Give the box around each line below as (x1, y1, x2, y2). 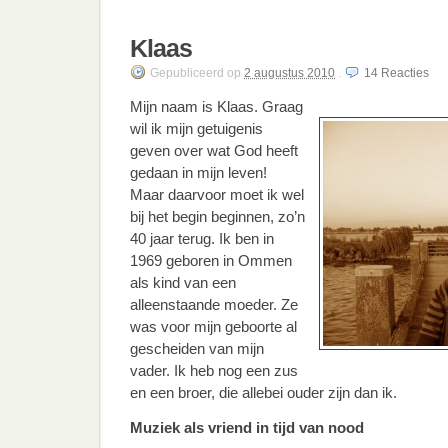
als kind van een (130, 274, 236, 291)
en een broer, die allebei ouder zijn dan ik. (130, 384, 397, 401)
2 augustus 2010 (244, 66, 335, 80)
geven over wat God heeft (130, 142, 298, 159)
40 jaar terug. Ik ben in (130, 230, 274, 247)
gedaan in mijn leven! (130, 164, 267, 181)
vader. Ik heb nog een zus (130, 362, 298, 379)
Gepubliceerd (150, 66, 224, 80)
